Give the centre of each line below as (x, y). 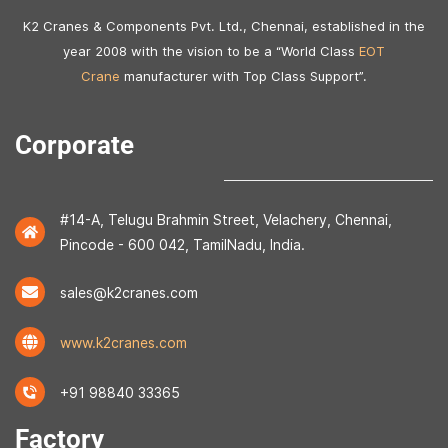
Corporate (74, 145)
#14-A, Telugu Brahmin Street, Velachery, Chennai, (226, 220)
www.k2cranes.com (123, 342)
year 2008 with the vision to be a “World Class (211, 51)
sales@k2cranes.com (129, 292)
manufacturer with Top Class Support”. (243, 76)
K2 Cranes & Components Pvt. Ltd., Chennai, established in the (224, 26)
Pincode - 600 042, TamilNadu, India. (182, 245)
